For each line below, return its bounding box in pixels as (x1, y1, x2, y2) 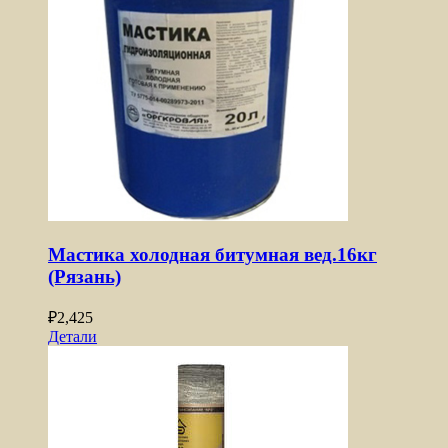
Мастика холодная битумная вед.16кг (48, 243, 377, 265)
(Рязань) (48, 265, 121, 287)
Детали (48, 328, 97, 346)
